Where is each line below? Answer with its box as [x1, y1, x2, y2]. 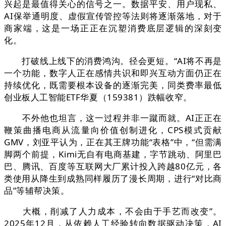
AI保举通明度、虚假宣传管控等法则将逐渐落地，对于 [4, 10, 222, 22]
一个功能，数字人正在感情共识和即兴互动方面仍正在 [4, 67, 222, 79]
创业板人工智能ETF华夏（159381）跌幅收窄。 [4, 91, 192, 103]
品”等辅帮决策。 [4, 185, 70, 197]
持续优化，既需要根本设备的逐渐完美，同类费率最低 [4, 79, 222, 91]
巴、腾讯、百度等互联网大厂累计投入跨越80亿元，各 [4, 160, 222, 173]
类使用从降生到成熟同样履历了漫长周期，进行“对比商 [4, 173, 222, 185]
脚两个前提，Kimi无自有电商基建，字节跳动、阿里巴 [4, 148, 222, 160]
